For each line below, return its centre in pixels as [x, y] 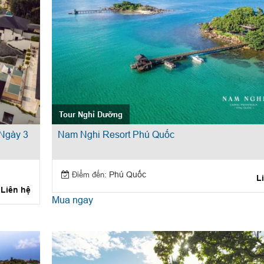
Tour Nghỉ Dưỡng [90, 114]
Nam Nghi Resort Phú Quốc [116, 135]
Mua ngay [72, 200]
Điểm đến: [89, 175]
